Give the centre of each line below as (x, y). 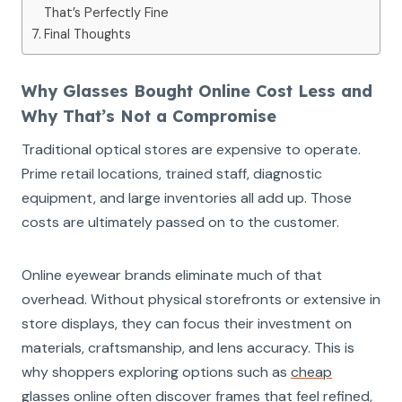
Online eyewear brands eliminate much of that (172, 275)
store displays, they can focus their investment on (187, 323)
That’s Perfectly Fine (106, 12)
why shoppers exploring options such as (156, 371)
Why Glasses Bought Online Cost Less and (197, 91)
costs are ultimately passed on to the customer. (180, 222)
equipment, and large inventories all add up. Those (187, 197)
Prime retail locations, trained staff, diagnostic (172, 173)
